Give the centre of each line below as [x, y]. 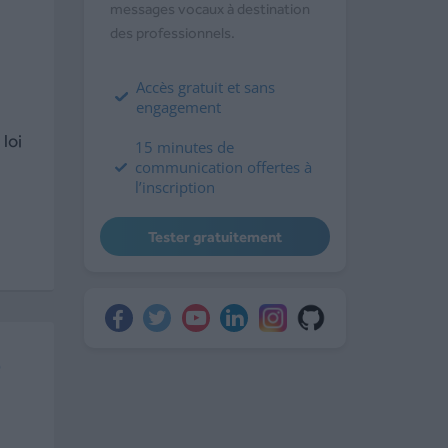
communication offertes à [223, 167]
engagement [179, 107]
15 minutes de [184, 147]
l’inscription [174, 187]
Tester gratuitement [214, 237]
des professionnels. [172, 33]
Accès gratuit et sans [206, 87]
